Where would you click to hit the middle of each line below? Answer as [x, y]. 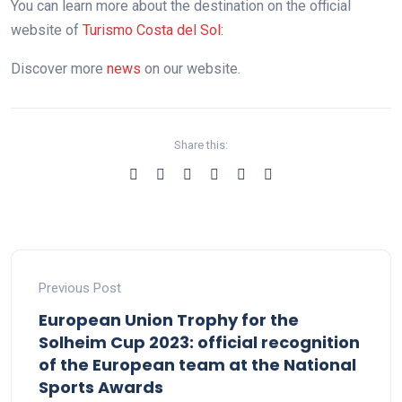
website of [47, 30]
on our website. [191, 68]
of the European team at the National [197, 364]
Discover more [57, 68]
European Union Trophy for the [169, 319]
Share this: [201, 144]
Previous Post [80, 288]
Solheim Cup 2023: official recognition [199, 342]
